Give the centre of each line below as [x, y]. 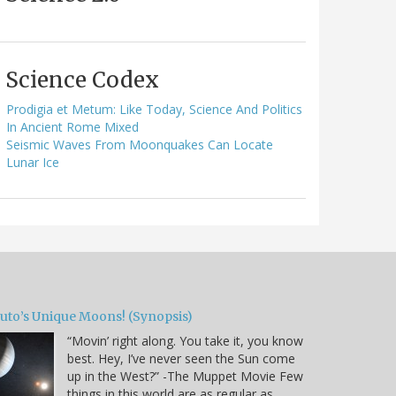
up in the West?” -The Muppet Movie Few [185, 376]
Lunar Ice [33, 162]
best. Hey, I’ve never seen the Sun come [181, 358]
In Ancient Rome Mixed [72, 126]
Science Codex [82, 80]
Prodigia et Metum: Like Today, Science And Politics [154, 109]
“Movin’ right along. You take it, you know [185, 340]
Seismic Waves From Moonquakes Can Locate [140, 144]
